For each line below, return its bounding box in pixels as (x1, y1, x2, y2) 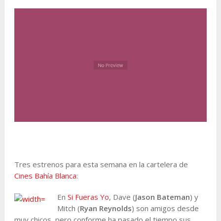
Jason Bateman (135, 191, 190, 202)
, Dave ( (109, 191, 135, 202)
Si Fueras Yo (67, 191, 109, 202)
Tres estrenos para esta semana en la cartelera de (14, 159, 188, 169)
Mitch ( (57, 203, 80, 213)
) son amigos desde (131, 203, 199, 213)
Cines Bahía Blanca (14, 170, 76, 181)
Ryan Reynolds (79, 203, 132, 213)
